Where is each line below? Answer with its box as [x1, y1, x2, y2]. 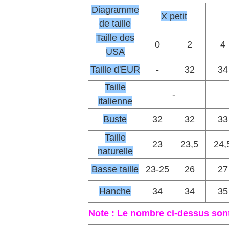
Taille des [96, 33, 134, 43]
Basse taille [91, 164, 139, 174]
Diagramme [91, 5, 139, 15]
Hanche [99, 186, 131, 196]
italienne [98, 96, 132, 106]
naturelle [97, 146, 133, 156]
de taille [99, 18, 131, 29]
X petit [161, 11, 187, 21]
